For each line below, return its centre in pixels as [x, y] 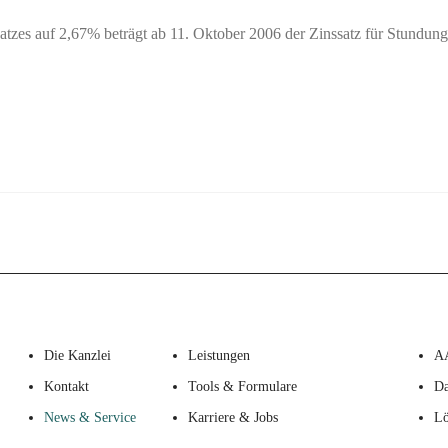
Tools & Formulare [242, 386]
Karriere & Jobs [232, 417]
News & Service [89, 417]
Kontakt [66, 386]
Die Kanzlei [77, 355]
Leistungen [218, 355]
